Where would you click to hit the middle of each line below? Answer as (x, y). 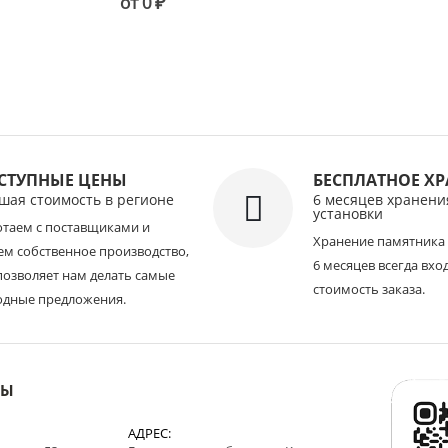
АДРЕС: (149, 433)
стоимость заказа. (369, 289)
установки (348, 213)
